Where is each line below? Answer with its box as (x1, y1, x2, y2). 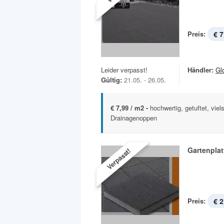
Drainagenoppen (110, 113, 157, 123)
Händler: (187, 65, 213, 75)
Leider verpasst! (101, 65, 147, 75)
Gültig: (101, 75, 122, 85)
